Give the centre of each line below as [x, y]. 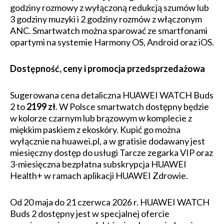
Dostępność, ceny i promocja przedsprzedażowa [107, 68]
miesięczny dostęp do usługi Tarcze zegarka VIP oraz [111, 152]
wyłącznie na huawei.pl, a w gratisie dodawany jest [107, 141]
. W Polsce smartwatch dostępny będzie [132, 106]
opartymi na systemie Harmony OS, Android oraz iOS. [112, 42]
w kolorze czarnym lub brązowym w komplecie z [101, 118]
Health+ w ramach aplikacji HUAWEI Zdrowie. [100, 175]
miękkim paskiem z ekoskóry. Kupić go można [95, 129]
